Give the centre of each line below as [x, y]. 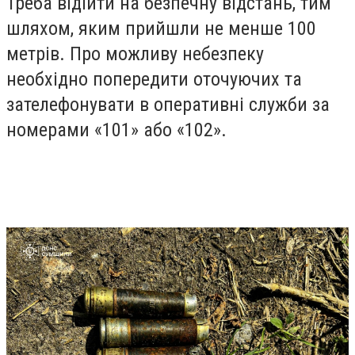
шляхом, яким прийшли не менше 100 [161, 28]
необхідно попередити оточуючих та [154, 79]
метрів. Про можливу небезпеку [135, 53]
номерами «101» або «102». [116, 130]
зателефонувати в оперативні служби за [168, 104]
